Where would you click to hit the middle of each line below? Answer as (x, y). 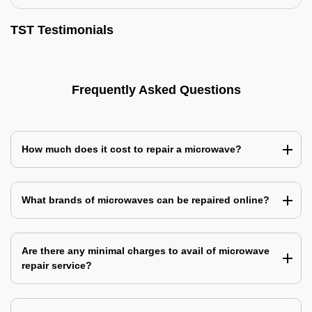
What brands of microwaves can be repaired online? (146, 200)
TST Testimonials (62, 30)
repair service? (57, 265)
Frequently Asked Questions (156, 90)
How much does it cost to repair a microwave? (132, 149)
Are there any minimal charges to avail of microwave (146, 251)
